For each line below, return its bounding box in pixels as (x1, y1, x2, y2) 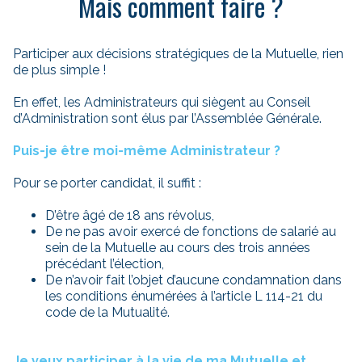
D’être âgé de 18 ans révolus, (45, 208, 214, 224)
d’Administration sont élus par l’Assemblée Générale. (13, 111, 322, 127)
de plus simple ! (13, 62, 106, 78)
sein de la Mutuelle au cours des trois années (45, 240, 310, 256)
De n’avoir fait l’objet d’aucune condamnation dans (45, 272, 342, 288)
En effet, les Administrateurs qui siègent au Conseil (13, 95, 310, 111)
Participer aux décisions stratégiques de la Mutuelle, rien (13, 46, 343, 62)
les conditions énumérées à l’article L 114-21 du (45, 288, 322, 305)
